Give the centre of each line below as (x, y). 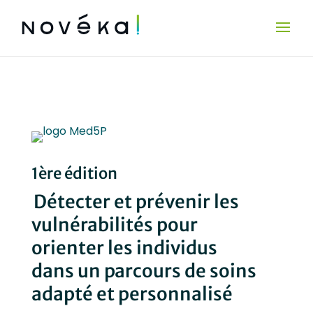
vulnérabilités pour (114, 225)
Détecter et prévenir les (135, 202)
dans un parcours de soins (144, 271)
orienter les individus (124, 248)
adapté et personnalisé (132, 294)
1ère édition (74, 173)
